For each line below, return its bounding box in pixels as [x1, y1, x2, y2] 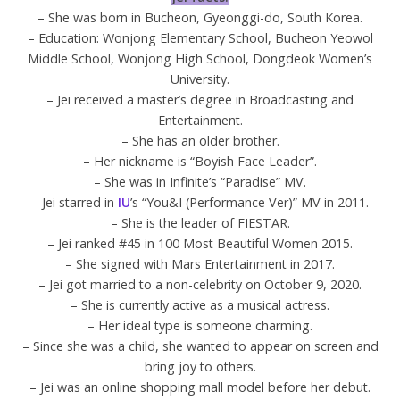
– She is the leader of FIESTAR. [110, 213, 290, 231]
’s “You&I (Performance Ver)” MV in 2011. [130, 193, 369, 211]
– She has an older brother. [121, 131, 279, 149]
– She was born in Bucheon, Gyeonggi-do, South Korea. [37, 8, 362, 26]
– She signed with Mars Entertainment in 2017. [65, 254, 335, 272]
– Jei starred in [31, 193, 118, 211]
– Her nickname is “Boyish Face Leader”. [83, 152, 317, 170]
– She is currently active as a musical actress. [71, 296, 329, 313]
